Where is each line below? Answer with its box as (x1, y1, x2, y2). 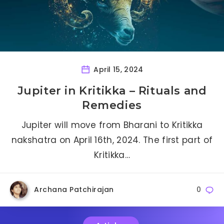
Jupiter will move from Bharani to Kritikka (21, 119, 203, 131)
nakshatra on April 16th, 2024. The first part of (11, 134, 213, 146)
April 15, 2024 (91, 64, 143, 75)
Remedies (82, 98, 142, 112)
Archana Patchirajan (34, 184, 114, 195)
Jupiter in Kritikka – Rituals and (17, 84, 207, 98)
